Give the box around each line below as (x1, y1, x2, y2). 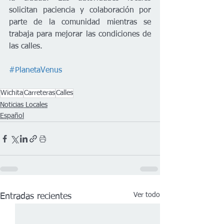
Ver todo (133, 191, 160, 198)
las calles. (9, 42, 42, 50)
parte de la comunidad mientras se (9, 18, 151, 26)
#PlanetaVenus (9, 66, 62, 74)
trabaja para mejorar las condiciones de (9, 30, 151, 38)
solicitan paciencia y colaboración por (9, 6, 151, 14)
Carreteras (24, 89, 55, 96)
